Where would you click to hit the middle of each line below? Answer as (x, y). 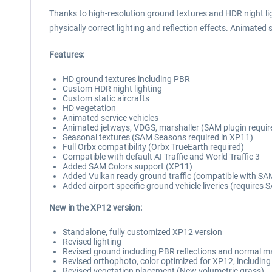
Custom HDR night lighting (112, 89)
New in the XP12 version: (96, 208)
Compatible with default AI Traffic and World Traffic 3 (161, 157)
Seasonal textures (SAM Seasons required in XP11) (158, 137)
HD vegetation (89, 108)
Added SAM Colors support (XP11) (127, 166)
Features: (67, 55)
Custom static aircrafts (106, 98)
